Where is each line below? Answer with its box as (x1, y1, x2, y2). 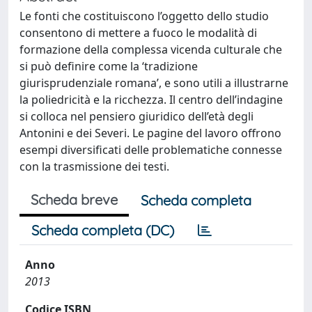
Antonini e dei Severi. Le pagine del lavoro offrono (19, 125, 281, 141)
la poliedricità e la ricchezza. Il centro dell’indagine (19, 92, 283, 107)
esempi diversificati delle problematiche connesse (19, 142, 282, 157)
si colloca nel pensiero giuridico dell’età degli (19, 109, 253, 124)
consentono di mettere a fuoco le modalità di (19, 25, 257, 40)
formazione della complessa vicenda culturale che (19, 42, 282, 57)
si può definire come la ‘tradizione (19, 58, 198, 74)
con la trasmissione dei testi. (19, 159, 169, 174)
